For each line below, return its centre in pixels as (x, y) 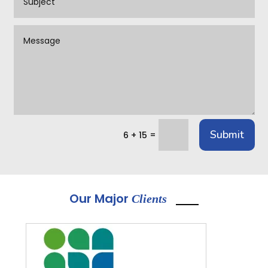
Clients (148, 198)
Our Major (99, 198)
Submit (227, 135)
